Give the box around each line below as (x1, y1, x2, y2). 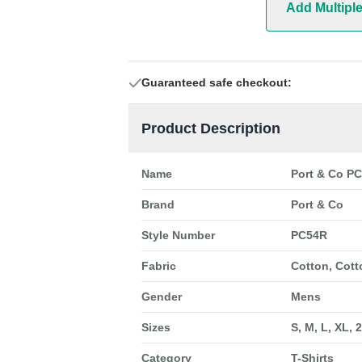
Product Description (141, 120, 280, 137)
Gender (141, 290, 182, 304)
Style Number (141, 229, 215, 242)
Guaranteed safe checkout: (141, 76, 292, 90)
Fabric (141, 259, 176, 273)
